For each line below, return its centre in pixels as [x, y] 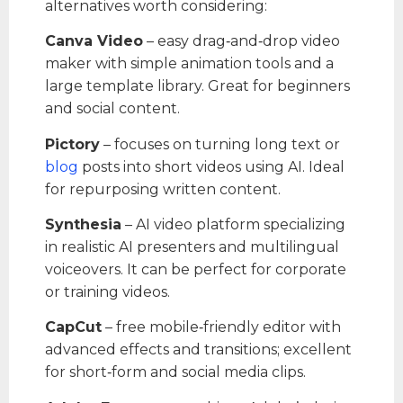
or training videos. [107, 291]
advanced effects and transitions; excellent [198, 350]
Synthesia [83, 224]
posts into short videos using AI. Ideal [211, 166]
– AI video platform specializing [233, 224]
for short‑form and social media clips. [175, 372]
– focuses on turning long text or [220, 144]
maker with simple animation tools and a [189, 64]
